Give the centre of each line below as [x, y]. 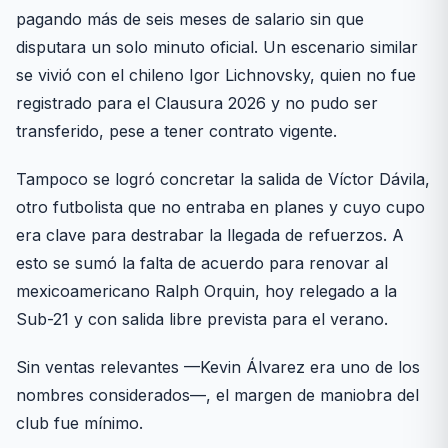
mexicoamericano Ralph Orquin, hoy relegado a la [206, 291]
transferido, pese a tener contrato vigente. [176, 131]
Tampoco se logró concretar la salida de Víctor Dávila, [223, 179]
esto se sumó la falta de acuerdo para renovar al [202, 263]
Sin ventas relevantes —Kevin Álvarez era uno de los [218, 367]
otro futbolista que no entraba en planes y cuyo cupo [220, 207]
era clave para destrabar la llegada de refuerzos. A [210, 235]
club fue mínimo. [79, 423]
